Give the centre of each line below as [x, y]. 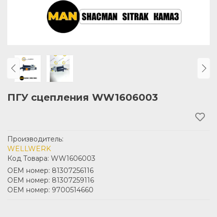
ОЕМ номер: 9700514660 [50, 190]
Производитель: [35, 139]
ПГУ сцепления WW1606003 [83, 97]
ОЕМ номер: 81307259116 [51, 180]
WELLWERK [29, 148]
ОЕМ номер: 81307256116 [50, 170]
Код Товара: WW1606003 [51, 158]
